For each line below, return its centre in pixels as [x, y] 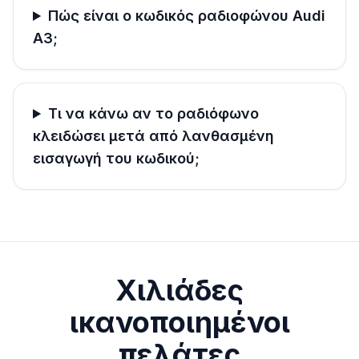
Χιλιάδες [179, 290]
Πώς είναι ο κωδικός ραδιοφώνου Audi [187, 16]
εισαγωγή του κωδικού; [116, 158]
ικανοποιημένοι [179, 322]
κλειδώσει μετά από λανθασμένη [153, 136]
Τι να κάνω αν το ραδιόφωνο [154, 113]
